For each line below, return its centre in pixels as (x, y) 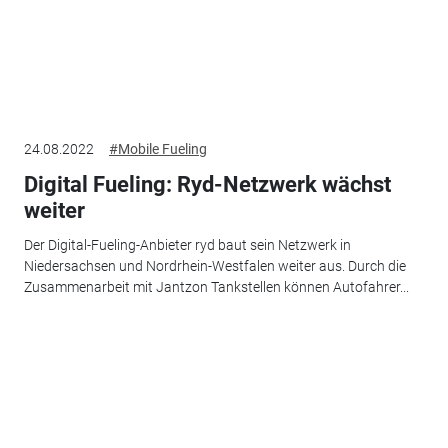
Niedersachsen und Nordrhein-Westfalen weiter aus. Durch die (214, 265)
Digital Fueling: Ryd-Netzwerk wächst (207, 185)
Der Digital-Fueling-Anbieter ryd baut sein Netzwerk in (187, 244)
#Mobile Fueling (157, 149)
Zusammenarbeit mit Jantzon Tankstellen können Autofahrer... (216, 286)
